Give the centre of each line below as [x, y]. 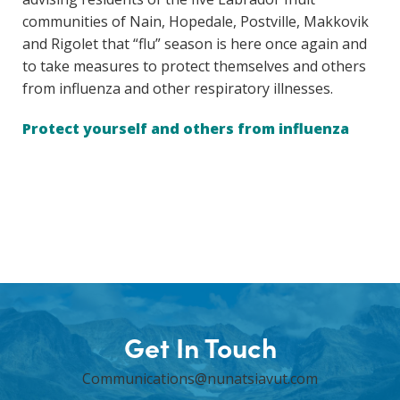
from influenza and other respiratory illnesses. [178, 89]
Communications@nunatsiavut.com [200, 379]
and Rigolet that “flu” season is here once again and [195, 44]
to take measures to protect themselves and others [194, 67]
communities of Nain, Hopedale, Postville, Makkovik [196, 22]
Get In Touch [200, 347]
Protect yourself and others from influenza [186, 129]
